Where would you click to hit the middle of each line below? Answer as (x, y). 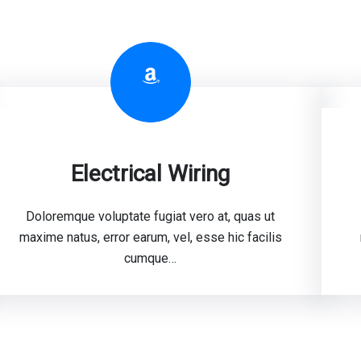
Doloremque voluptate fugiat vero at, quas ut (151, 216)
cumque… (151, 258)
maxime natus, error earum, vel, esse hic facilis (150, 237)
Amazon (145, 75)
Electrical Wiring (151, 174)
